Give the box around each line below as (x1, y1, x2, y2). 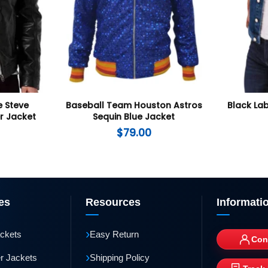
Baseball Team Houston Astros (65, 99, 202, 111)
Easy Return (89, 229, 139, 240)
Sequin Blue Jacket (93, 110, 175, 123)
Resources (85, 196, 141, 209)
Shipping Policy (89, 252, 150, 263)
